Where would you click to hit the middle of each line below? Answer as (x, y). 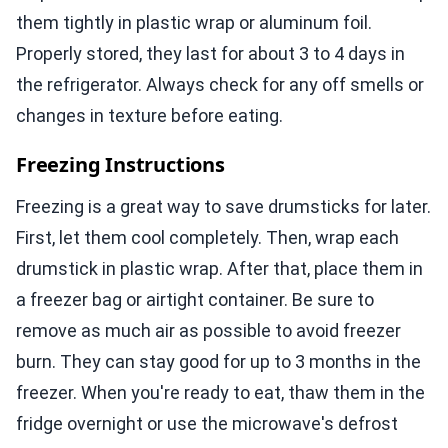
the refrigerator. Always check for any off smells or (220, 85)
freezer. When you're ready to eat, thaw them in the (220, 393)
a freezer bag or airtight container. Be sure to (195, 300)
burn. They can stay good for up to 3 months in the (218, 362)
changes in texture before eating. (149, 116)
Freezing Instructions (120, 165)
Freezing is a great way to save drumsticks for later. (223, 207)
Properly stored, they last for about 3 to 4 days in (210, 54)
